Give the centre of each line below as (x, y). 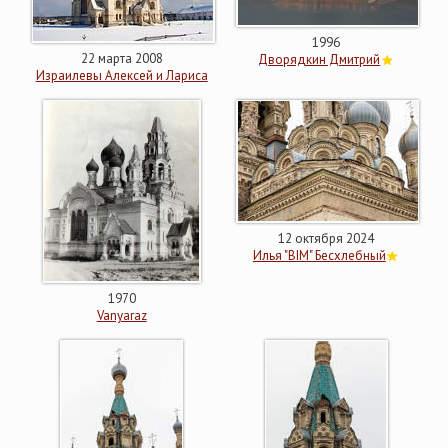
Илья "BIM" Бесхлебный (319, 255)
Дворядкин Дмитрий (319, 59)
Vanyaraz (121, 315)
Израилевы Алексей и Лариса (121, 75)
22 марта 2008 (121, 58)
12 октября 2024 (326, 238)
